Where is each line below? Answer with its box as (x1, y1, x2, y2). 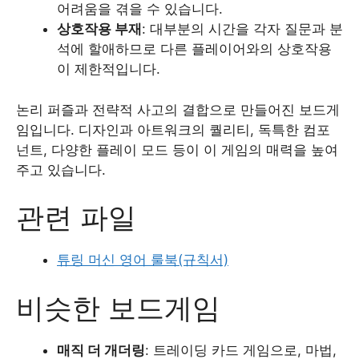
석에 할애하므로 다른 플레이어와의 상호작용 (57, 41, 332, 57)
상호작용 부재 (57, 21, 142, 37)
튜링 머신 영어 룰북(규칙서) (57, 252, 228, 268)
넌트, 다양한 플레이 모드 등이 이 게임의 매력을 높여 (16, 141, 338, 158)
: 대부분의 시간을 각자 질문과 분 (142, 21, 343, 37)
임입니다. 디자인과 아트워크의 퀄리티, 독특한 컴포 (16, 121, 330, 138)
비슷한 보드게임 (16, 290, 220, 325)
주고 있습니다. (16, 161, 106, 178)
